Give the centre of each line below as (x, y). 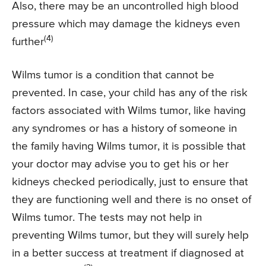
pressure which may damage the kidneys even (126, 24)
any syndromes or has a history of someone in (124, 129)
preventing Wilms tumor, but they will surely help (130, 236)
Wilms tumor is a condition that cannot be (113, 75)
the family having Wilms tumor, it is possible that (129, 147)
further (28, 42)
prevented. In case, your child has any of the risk (130, 93)
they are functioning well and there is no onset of (132, 200)
